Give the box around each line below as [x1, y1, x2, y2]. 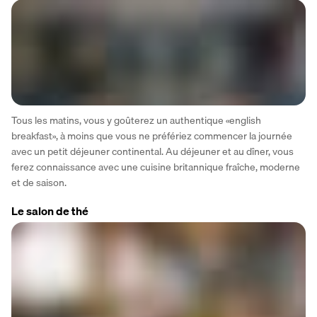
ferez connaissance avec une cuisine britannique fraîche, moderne [11, 158, 300, 175]
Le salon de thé [11, 201, 88, 220]
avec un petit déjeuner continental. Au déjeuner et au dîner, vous [11, 143, 294, 159]
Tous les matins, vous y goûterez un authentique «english [11, 112, 261, 128]
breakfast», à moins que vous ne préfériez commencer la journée [11, 127, 292, 144]
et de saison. [11, 174, 67, 190]
